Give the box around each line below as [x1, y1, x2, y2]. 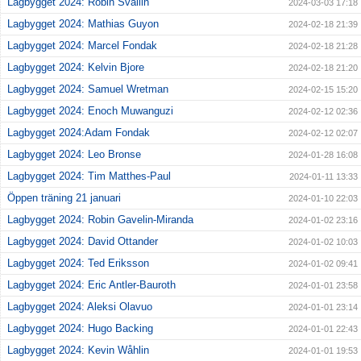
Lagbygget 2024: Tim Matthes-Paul [7, 170, 171, 183]
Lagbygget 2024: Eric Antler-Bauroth [7, 279, 176, 292]
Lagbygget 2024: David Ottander [7, 235, 158, 248]
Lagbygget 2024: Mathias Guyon [7, 18, 159, 31]
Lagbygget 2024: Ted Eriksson [7, 257, 149, 270]
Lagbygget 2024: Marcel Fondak [7, 39, 157, 52]
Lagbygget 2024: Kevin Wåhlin [7, 344, 149, 357]
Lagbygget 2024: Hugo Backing [7, 322, 153, 335]
